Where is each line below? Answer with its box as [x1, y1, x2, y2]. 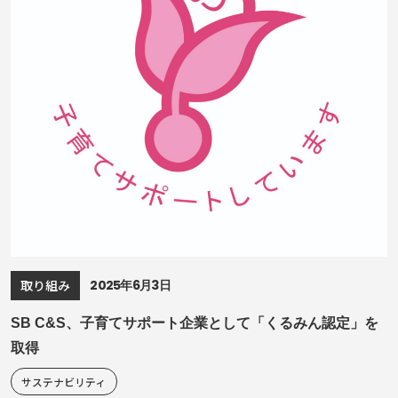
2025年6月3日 [90, 275, 171, 294]
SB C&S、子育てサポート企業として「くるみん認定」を [10, 314, 378, 330]
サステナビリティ [21, 373, 107, 389]
